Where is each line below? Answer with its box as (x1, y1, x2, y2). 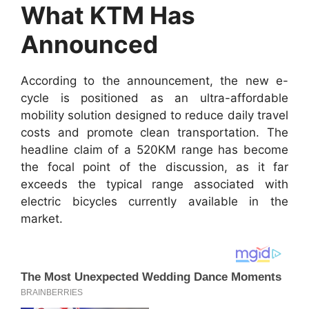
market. (21, 211, 63, 226)
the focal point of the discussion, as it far (21, 159, 288, 174)
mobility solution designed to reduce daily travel (21, 108, 288, 122)
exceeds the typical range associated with (21, 177, 288, 191)
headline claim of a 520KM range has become (21, 142, 288, 157)
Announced (21, 29, 158, 59)
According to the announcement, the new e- (21, 73, 288, 88)
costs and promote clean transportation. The (21, 125, 288, 139)
